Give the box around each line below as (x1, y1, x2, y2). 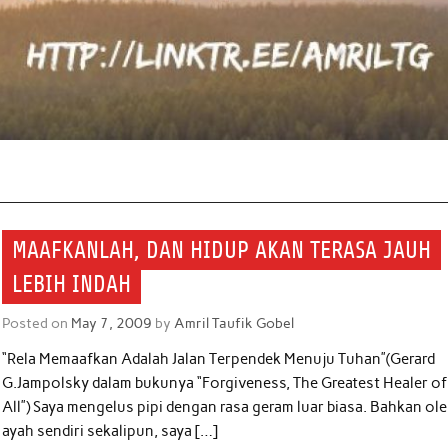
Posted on (2, 313, 72, 332)
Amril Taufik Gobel (174, 313, 295, 332)
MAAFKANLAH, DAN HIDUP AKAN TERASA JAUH (12, 237, 432, 264)
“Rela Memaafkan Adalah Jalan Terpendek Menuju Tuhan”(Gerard (2, 350, 436, 369)
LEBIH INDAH (12, 271, 132, 298)
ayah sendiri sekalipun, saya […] (2, 422, 219, 441)
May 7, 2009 (71, 313, 153, 332)
